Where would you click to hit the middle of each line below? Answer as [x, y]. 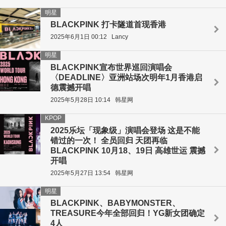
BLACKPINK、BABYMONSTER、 [115, 203]
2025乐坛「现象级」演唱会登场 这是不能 [125, 130]
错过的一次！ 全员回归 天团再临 [109, 140]
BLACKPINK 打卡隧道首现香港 [108, 25]
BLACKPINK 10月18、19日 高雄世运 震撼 [128, 150]
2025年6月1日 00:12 [79, 37]
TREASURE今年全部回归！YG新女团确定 [128, 213]
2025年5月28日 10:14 [80, 100]
